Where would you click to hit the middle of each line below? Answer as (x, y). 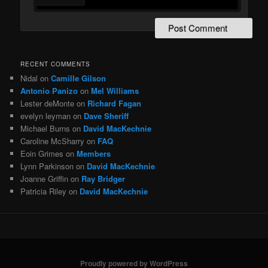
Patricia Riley (44, 191)
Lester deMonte (48, 103)
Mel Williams (115, 90)
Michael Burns (45, 128)
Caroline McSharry (53, 141)
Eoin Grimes (42, 153)
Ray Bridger (103, 178)
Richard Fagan (115, 103)
